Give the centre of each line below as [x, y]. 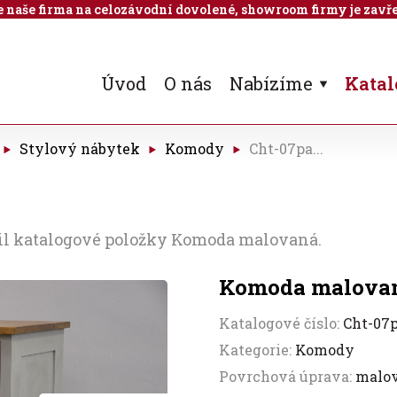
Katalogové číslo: [281, 323]
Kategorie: [257, 350]
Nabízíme [271, 83]
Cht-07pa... [286, 148]
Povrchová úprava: [288, 376]
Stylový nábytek [80, 148]
